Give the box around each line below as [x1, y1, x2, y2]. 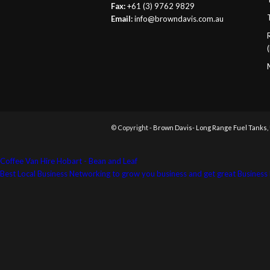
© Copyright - [111, 124, 154, 132]
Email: [111, 14, 133, 24]
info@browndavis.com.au [134, 14, 224, 24]
